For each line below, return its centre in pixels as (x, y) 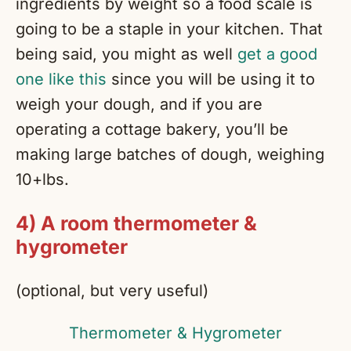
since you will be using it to (211, 80)
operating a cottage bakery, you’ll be (152, 130)
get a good (277, 54)
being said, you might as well (127, 54)
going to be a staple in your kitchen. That (169, 29)
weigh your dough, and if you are (139, 105)
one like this (61, 80)
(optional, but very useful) (112, 291)
